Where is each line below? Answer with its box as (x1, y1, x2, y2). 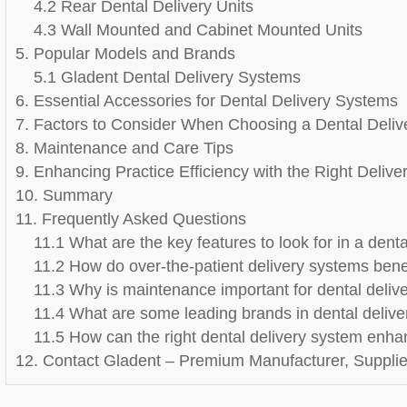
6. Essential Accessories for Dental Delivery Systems (15, 92, 399, 110)
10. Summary (15, 186, 114, 204)
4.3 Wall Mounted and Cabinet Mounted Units (34, 21, 363, 39)
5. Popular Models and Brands (15, 45, 236, 63)
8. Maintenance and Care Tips (15, 139, 234, 157)
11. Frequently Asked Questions (15, 210, 247, 228)
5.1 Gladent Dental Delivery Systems (34, 68, 302, 86)
